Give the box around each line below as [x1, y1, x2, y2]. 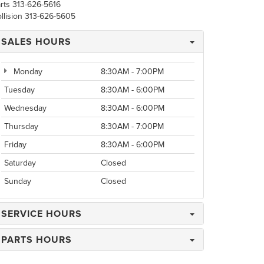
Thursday [4, 120, 38, 132]
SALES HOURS [1, 35, 71, 48]
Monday [11, 65, 42, 77]
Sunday [4, 175, 31, 187]
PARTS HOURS [1, 233, 72, 246]
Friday [4, 138, 27, 150]
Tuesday [4, 84, 35, 95]
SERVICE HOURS [1, 207, 82, 220]
